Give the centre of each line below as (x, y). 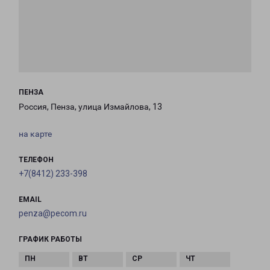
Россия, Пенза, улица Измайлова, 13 (90, 107)
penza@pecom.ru (53, 214)
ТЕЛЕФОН (36, 160)
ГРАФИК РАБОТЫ (50, 240)
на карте (35, 134)
